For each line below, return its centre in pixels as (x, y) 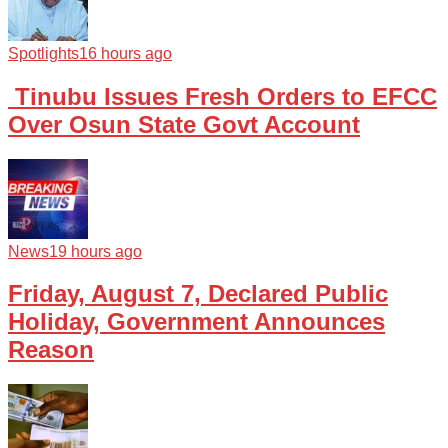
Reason (51, 350)
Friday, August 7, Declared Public (198, 294)
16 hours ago (125, 53)
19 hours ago (95, 251)
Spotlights (43, 53)
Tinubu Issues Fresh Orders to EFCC (222, 96)
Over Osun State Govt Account (184, 124)
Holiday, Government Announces (196, 322)
